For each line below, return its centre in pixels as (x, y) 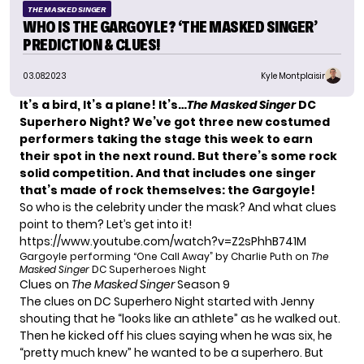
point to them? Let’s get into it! (106, 225)
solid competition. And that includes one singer (168, 173)
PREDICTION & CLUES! (91, 45)
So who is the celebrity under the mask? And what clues (178, 208)
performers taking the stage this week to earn (166, 139)
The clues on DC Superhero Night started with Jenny (167, 302)
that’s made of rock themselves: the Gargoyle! (167, 191)
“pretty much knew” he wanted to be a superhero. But (171, 353)
